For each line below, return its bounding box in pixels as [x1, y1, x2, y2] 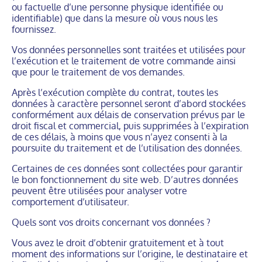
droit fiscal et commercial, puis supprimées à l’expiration [12, 120, 249, 132]
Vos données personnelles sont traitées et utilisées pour [12, 44, 246, 56]
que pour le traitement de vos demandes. [12, 66, 185, 78]
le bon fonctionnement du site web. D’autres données [12, 174, 238, 185]
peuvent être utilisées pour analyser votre [12, 185, 187, 196]
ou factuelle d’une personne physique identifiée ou [12, 1, 223, 13]
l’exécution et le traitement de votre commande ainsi [12, 55, 236, 67]
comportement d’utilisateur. [12, 196, 129, 208]
